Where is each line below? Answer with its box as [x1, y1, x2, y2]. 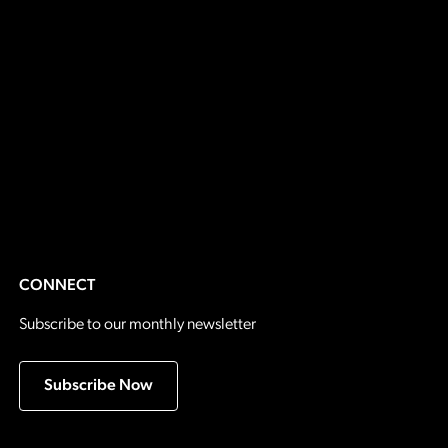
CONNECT [18, 277, 95, 294]
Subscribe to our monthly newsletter [18, 316, 256, 333]
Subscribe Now [43, 377, 153, 394]
